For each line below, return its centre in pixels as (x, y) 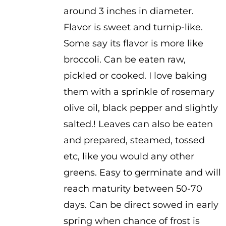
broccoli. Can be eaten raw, (124, 60)
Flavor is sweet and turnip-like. (133, 27)
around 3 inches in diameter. (128, 11)
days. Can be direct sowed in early (141, 205)
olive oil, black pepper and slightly (140, 108)
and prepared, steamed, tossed (134, 140)
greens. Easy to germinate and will (142, 173)
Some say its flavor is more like (133, 43)
